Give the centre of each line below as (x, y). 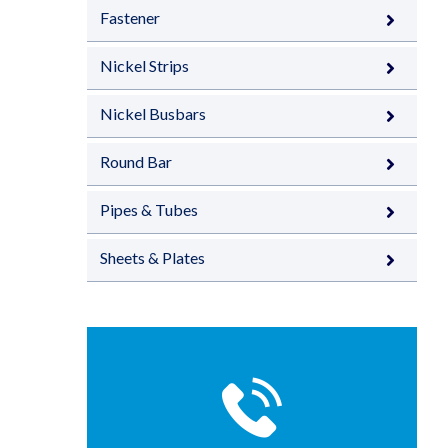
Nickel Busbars (153, 113)
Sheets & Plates (152, 257)
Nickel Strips (144, 65)
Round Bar (136, 161)
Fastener (130, 17)
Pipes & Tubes (149, 209)
